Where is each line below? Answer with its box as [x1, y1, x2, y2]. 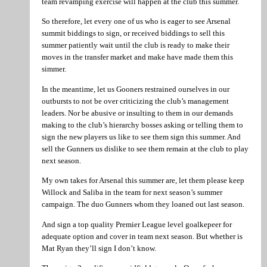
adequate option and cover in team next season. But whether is [42, 231, 243, 241]
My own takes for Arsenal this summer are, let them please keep [42, 176, 244, 185]
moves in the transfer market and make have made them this [42, 52, 233, 62]
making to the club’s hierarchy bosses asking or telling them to [42, 120, 243, 129]
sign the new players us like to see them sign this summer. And [42, 132, 241, 141]
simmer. [42, 64, 66, 74]
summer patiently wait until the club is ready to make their [42, 41, 229, 50]
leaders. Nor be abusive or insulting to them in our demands [42, 108, 233, 117]
